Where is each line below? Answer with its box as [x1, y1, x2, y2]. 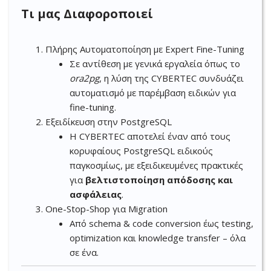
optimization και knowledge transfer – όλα [70, 232, 246, 244]
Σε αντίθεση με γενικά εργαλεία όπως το [70, 57, 240, 70]
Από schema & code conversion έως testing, [70, 217, 253, 229]
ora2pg [70, 72, 99, 84]
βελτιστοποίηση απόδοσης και [85, 174, 233, 186]
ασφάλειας [70, 188, 122, 200]
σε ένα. [70, 246, 99, 258]
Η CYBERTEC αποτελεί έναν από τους [70, 130, 230, 142]
